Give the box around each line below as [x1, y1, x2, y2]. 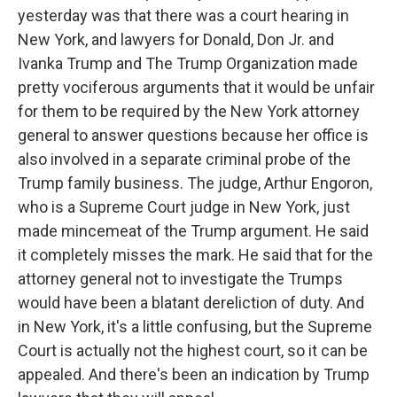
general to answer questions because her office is [18, 126, 369, 144]
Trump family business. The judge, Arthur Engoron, [18, 174, 372, 192]
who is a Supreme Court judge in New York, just [18, 198, 350, 216]
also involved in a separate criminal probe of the [18, 150, 351, 168]
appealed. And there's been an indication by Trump [18, 365, 370, 384]
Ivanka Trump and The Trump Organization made [18, 54, 358, 73]
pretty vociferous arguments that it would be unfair [18, 78, 375, 97]
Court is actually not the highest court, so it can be [18, 341, 368, 360]
